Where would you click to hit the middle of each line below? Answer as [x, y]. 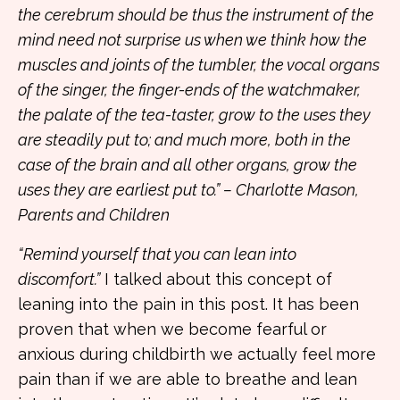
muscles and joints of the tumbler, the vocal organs [199, 65]
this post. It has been [279, 304]
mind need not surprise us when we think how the [192, 40]
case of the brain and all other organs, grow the [187, 165]
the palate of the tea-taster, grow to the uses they [194, 115]
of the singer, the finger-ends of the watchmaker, [189, 90]
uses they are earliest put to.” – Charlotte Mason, [188, 190]
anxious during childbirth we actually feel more [197, 354]
